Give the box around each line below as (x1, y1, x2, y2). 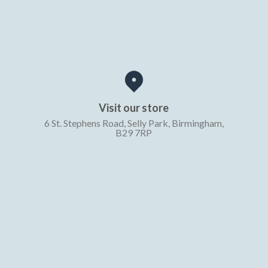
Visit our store (99, 101, 169, 115)
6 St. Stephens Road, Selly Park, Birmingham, (44, 117, 224, 129)
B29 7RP (115, 127, 153, 139)
